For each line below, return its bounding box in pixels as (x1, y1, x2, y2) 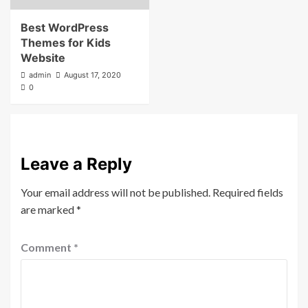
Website (21, 51, 65, 65)
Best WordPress (21, 21, 109, 35)
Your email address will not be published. (21, 186, 210, 199)
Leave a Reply (21, 154, 132, 175)
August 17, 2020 (64, 70, 121, 80)
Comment (21, 241, 74, 254)
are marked (21, 203, 76, 217)
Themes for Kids (21, 36, 111, 50)
